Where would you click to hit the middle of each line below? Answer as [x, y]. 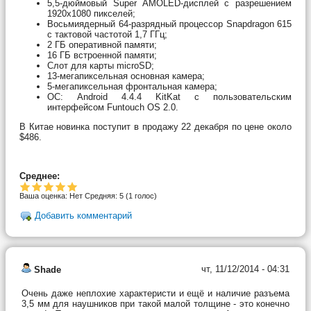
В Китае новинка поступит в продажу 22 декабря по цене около [155, 126]
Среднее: [40, 176]
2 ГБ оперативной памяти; [102, 44]
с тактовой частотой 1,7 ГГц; [107, 34]
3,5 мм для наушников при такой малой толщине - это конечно [155, 303]
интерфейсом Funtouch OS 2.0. [113, 107]
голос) [145, 195]
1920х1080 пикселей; [91, 13]
